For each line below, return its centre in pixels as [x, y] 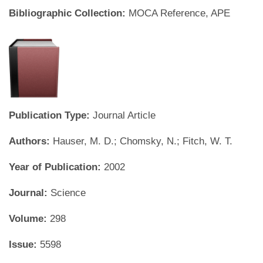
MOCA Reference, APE [179, 13]
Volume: [29, 219]
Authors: [31, 141]
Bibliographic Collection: [69, 13]
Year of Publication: [56, 167]
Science [68, 193]
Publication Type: [51, 115]
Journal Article [124, 115]
